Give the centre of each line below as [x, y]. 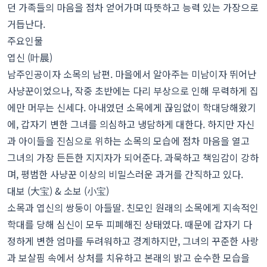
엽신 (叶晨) [30, 58]
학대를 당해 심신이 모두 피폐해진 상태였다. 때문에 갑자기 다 [130, 224]
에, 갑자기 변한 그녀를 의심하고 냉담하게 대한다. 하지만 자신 [131, 124]
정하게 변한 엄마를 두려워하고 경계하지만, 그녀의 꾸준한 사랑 [133, 241]
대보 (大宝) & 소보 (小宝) [58, 191]
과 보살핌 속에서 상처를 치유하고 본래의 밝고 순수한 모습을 [128, 258]
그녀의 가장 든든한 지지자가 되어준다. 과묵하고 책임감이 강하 [133, 158]
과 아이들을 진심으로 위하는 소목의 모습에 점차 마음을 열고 [128, 141]
